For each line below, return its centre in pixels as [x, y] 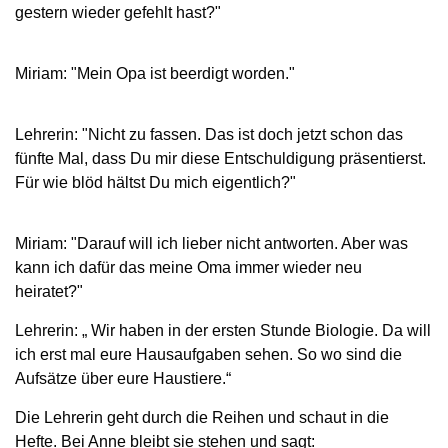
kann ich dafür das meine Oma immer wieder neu [188, 267]
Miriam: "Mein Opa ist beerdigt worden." [155, 73]
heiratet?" [49, 291]
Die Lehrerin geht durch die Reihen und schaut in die [202, 417]
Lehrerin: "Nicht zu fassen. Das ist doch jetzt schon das [209, 134]
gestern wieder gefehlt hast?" [118, 12]
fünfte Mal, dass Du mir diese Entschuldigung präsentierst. [220, 158]
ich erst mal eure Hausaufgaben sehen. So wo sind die [208, 354]
